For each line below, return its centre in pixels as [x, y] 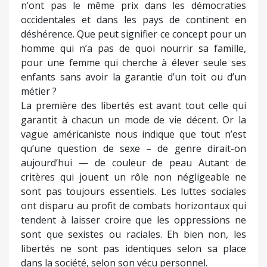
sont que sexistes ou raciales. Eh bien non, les [133, 234]
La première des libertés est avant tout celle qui [133, 105]
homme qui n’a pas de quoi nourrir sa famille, [133, 48]
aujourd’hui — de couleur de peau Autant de [133, 162]
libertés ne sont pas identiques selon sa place [133, 248]
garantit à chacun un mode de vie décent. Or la [133, 119]
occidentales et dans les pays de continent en [133, 19]
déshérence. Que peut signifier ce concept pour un [133, 34]
